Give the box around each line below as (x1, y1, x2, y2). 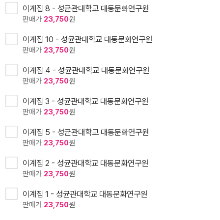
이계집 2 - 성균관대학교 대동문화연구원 (23, 158, 148, 168)
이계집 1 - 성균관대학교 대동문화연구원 (23, 189, 147, 199)
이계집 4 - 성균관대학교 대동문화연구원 (23, 65, 149, 76)
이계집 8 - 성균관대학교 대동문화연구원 (23, 3, 149, 14)
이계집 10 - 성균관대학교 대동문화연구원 (23, 34, 152, 45)
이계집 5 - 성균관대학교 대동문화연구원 (23, 127, 149, 137)
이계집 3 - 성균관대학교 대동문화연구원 (23, 96, 148, 107)
